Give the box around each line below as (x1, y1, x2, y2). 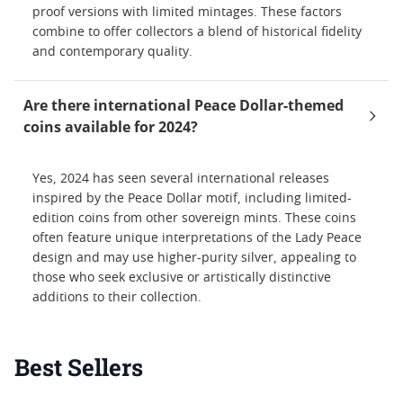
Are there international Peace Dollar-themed (23, 95, 344, 115)
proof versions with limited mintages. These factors (32, 6, 342, 19)
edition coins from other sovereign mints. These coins (32, 212, 356, 225)
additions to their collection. (32, 291, 201, 304)
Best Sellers (14, 352, 143, 382)
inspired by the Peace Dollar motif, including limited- (32, 193, 352, 205)
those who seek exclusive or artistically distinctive (32, 272, 331, 284)
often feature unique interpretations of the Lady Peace (32, 232, 362, 245)
